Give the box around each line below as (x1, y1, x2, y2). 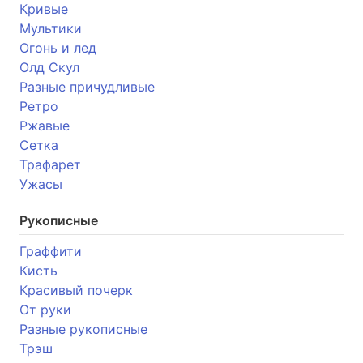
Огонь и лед (19, 39, 96, 56)
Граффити (19, 242, 82, 259)
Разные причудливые (19, 78, 155, 95)
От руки (19, 301, 71, 318)
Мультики (19, 19, 82, 36)
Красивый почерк (19, 281, 133, 298)
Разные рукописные (19, 320, 147, 337)
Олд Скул (19, 58, 79, 75)
